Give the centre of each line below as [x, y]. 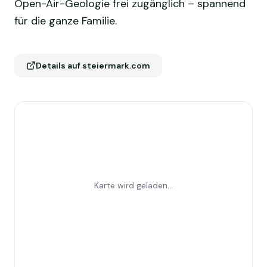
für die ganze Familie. [66, 21]
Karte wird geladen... [133, 185]
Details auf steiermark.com [93, 66]
